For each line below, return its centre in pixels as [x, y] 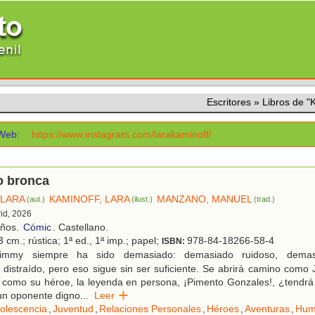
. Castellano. [81, 227]
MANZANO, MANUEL [205, 199]
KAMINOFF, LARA [90, 199]
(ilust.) [142, 199]
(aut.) [36, 199]
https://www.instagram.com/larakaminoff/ [122, 134]
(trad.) [265, 199]
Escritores [229, 102]
